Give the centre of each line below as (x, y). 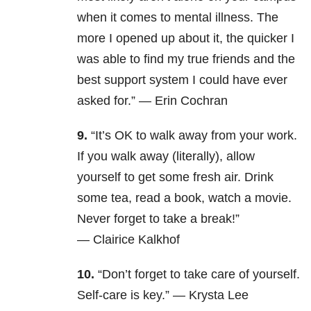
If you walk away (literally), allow (166, 157)
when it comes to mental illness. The (178, 18)
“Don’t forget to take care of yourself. (197, 275)
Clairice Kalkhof (136, 240)
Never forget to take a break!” (158, 219)
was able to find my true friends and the (186, 59)
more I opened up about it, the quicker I (186, 39)
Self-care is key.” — (133, 295)
